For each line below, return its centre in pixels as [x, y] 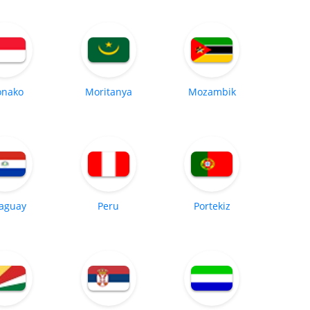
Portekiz [212, 206]
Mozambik [212, 91]
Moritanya [108, 91]
